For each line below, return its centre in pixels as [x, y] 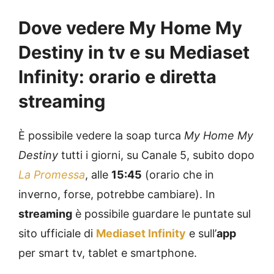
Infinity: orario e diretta [117, 77]
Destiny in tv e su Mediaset [134, 53]
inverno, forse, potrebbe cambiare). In [117, 194]
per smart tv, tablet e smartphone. [108, 253]
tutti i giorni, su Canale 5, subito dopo [156, 155]
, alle [98, 175]
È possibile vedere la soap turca [101, 136]
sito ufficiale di [57, 234]
